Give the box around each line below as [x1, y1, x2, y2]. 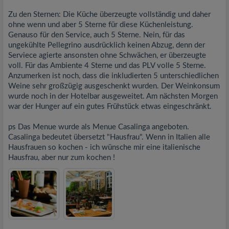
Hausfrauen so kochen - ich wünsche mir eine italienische [8, 144, 200, 151]
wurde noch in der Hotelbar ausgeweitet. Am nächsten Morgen [8, 93, 218, 100]
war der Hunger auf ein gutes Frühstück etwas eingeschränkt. [8, 103, 212, 110]
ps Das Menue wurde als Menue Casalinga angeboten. [8, 123, 189, 131]
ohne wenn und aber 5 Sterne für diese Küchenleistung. [8, 21, 193, 29]
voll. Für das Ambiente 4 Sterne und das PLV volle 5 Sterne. [8, 62, 206, 70]
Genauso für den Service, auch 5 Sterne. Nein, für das [8, 31, 185, 39]
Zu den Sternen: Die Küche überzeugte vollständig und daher [8, 11, 211, 18]
